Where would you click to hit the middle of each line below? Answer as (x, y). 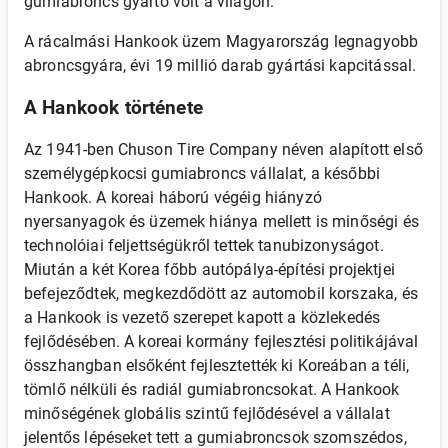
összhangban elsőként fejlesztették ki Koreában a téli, (217, 365)
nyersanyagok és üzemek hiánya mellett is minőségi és (221, 221)
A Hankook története (113, 108)
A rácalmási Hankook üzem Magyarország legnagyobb (221, 41)
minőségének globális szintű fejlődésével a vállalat (207, 413)
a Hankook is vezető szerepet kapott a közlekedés (202, 317)
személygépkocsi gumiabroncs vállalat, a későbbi (202, 173)
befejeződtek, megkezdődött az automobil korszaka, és (221, 293)
